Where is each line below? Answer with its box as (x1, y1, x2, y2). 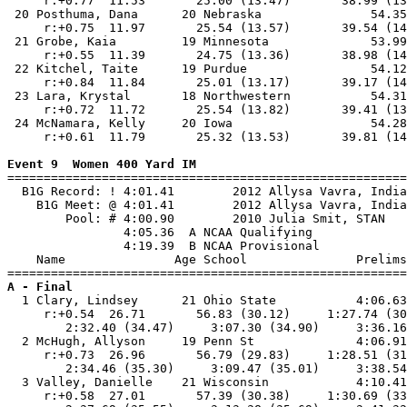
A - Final (7, 280, 73, 293)
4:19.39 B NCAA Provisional (7, 239, 320, 253)
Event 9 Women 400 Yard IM (7, 157, 196, 171)
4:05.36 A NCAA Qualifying (7, 225, 313, 239)
